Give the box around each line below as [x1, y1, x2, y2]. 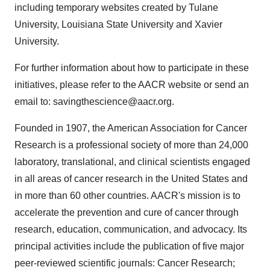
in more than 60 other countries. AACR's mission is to [14, 190, 240, 201]
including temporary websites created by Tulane [14, 2, 218, 13]
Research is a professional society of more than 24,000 [14, 140, 248, 150]
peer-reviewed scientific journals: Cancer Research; [14, 258, 235, 268]
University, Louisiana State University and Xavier [14, 19, 222, 30]
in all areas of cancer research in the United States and [14, 174, 248, 184]
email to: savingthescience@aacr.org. [14, 96, 174, 107]
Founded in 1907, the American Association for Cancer [14, 123, 247, 133]
